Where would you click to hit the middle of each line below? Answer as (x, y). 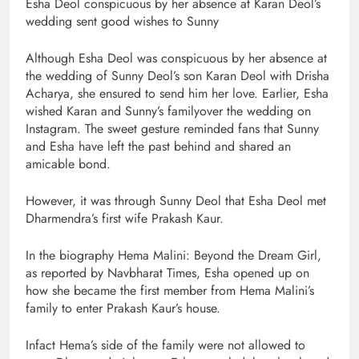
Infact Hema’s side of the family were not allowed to (165, 345)
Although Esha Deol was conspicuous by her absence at (176, 58)
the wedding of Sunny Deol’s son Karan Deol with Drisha (177, 75)
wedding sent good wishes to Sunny (122, 21)
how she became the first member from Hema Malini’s (170, 290)
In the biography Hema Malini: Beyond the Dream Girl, (173, 255)
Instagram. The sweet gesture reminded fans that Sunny (172, 128)
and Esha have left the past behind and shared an (158, 146)
